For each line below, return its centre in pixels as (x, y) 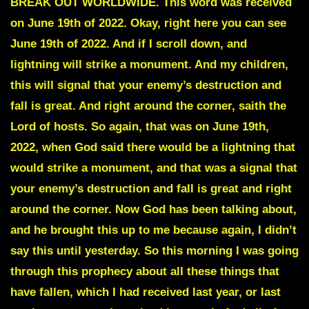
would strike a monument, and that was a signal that (154, 168)
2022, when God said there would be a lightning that (153, 147)
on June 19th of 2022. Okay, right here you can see (148, 23)
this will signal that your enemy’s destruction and (146, 85)
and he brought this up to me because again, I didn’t (153, 230)
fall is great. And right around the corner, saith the (148, 106)
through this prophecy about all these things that (145, 271)
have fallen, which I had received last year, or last (146, 292)
